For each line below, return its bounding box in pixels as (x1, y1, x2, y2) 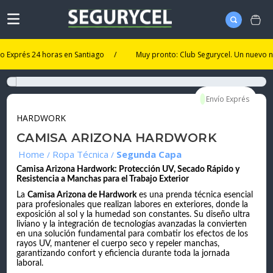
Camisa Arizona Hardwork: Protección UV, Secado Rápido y (16, 165, 240, 174)
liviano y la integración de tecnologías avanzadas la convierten (16, 220, 247, 229)
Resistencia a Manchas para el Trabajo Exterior (16, 175, 190, 184)
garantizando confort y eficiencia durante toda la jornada (16, 249, 230, 258)
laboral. (16, 259, 44, 268)
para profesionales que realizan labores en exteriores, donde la (16, 200, 249, 210)
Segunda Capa (116, 148, 182, 161)
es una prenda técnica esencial (136, 191, 253, 200)
